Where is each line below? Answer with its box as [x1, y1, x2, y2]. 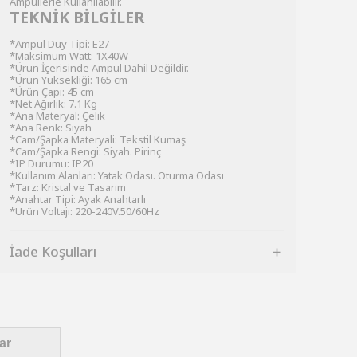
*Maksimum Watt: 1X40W [10, 49, 128, 63]
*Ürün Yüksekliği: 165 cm [10, 73, 127, 87]
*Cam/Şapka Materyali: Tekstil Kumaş [10, 132, 186, 147]
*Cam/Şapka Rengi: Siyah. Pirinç [10, 144, 161, 159]
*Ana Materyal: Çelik [10, 108, 105, 123]
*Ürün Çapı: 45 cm [10, 84, 94, 99]
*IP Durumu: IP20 [10, 156, 93, 171]
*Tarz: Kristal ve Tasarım [10, 180, 126, 194]
